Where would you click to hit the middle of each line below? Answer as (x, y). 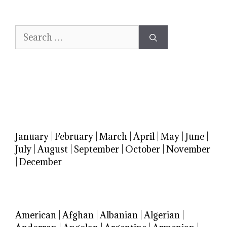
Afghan (78, 215)
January (32, 137)
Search (29, 31)
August (53, 149)
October (143, 149)
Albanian (119, 215)
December (41, 162)
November (188, 149)
